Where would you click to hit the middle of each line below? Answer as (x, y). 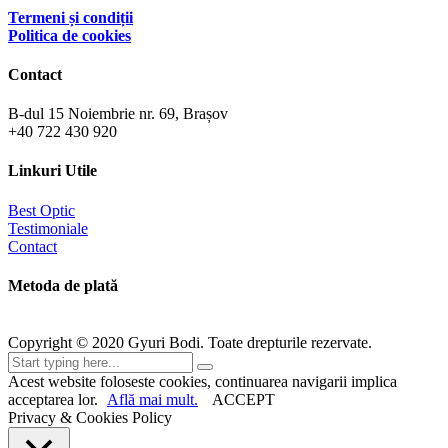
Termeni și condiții (70, 17)
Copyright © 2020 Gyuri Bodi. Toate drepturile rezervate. (190, 343)
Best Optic (41, 210)
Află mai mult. (152, 400)
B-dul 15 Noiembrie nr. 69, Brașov (118, 114)
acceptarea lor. (55, 400)
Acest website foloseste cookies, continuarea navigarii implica (202, 382)
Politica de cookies (69, 35)
